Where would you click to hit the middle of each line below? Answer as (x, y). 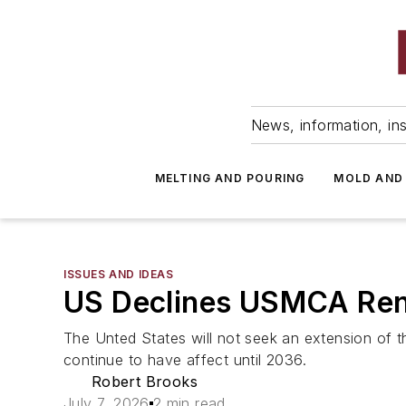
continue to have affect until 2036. (185, 360)
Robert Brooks (144, 382)
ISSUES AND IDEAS (119, 274)
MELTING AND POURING (230, 178)
